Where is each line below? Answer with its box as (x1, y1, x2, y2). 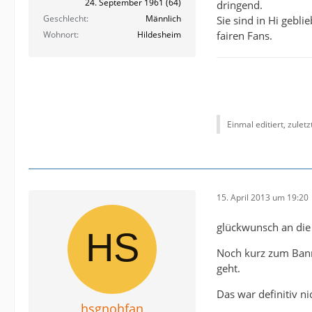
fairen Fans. (217, 28, 272, 42)
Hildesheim (137, 29, 181, 41)
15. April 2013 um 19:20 (217, 192, 309, 204)
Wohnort (43, 29, 77, 41)
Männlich (146, 13, 181, 25)
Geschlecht (43, 13, 86, 25)
